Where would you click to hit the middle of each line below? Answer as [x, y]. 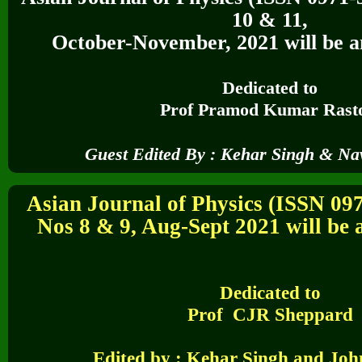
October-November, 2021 [165, 43]
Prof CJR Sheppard [270, 315]
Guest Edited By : [153, 154]
